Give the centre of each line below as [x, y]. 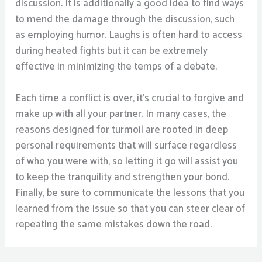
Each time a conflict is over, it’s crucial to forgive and [130, 98]
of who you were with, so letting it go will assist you [127, 161]
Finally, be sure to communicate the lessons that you [130, 193]
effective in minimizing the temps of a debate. [116, 66]
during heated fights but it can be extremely [112, 51]
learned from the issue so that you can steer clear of [130, 208]
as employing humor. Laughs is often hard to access [129, 35]
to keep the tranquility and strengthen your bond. [123, 177]
